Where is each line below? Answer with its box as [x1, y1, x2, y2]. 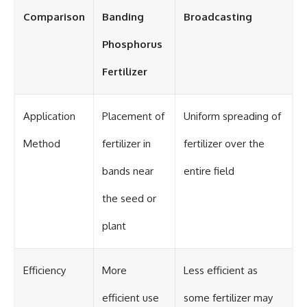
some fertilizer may [184, 291, 273, 304]
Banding [102, 10, 144, 23]
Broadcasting [184, 10, 252, 23]
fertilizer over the [184, 136, 265, 150]
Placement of [102, 109, 164, 123]
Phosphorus [102, 37, 162, 51]
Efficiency [23, 263, 66, 277]
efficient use [102, 291, 159, 304]
